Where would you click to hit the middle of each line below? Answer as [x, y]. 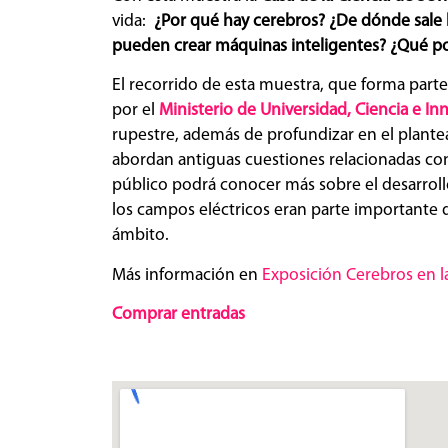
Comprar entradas [178, 315]
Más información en [187, 275]
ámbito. [140, 236]
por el [133, 111]
